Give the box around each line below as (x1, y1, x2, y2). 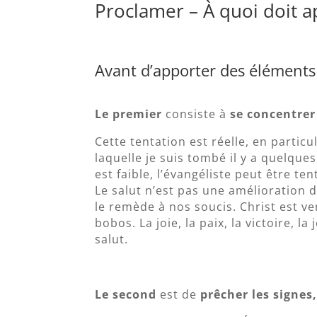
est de (156, 287, 201, 303)
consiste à (162, 106, 231, 122)
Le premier (95, 106, 163, 122)
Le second (95, 287, 157, 303)
